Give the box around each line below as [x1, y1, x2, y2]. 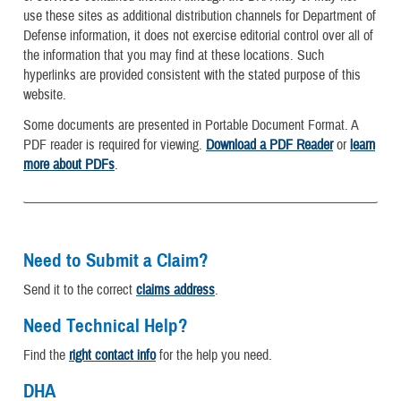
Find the [23, 346, 69, 365]
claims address [136, 281, 215, 300]
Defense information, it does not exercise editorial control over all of [23, 27, 373, 46]
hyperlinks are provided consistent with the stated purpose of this [23, 66, 361, 85]
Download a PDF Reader [206, 135, 333, 154]
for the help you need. [156, 346, 272, 365]
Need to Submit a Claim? [23, 249, 209, 273]
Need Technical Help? [23, 314, 188, 338]
